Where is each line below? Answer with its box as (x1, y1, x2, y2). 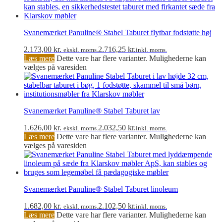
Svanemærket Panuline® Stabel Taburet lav (24, 106, 160, 115)
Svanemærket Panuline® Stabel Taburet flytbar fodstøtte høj (24, 28, 212, 37)
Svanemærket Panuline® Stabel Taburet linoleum (24, 184, 178, 193)
